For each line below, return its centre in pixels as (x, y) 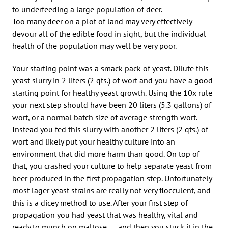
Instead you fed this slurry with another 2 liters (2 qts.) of (110, 129)
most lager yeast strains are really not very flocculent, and (111, 190)
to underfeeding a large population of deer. (87, 9)
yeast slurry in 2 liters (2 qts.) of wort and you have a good (112, 80)
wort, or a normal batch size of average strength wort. (105, 117)
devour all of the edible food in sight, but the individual (109, 33)
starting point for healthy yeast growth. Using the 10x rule (112, 92)
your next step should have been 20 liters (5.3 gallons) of (112, 105)
